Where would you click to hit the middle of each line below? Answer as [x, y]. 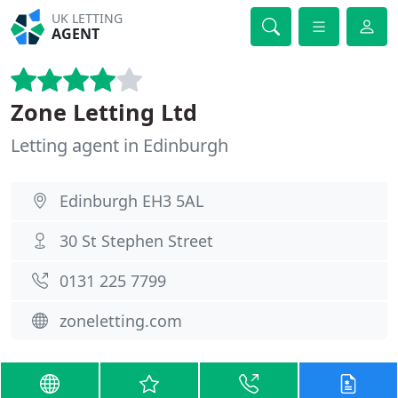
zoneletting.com [121, 321]
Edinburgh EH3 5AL [131, 201]
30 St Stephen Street [136, 241]
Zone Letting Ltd [104, 112]
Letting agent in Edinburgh [119, 145]
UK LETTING [88, 18]
